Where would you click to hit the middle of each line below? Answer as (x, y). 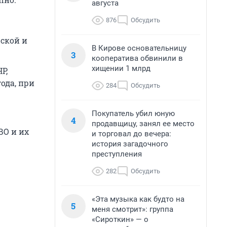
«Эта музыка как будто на (138, 199)
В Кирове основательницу (139, 48)
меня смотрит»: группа (133, 209)
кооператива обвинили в (137, 58)
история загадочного (130, 144)
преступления (117, 154)
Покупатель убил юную (133, 113)
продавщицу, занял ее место (143, 124)
